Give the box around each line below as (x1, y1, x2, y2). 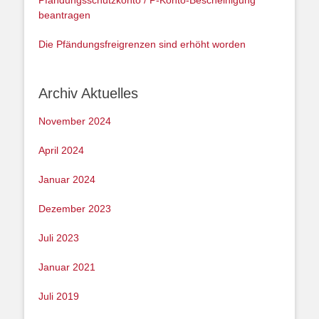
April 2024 (38, 145, 84, 157)
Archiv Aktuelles (38, 85, 138, 102)
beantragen (38, 9, 90, 21)
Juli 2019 (38, 291, 79, 303)
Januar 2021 (38, 261, 95, 273)
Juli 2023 (38, 232, 79, 244)
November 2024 (38, 115, 111, 127)
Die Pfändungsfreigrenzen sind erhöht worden (38, 38, 246, 51)
